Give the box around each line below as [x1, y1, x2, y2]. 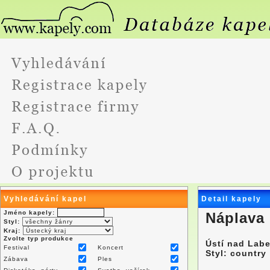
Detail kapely [201, 195, 262, 203]
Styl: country [205, 248, 266, 258]
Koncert [98, 244, 124, 251]
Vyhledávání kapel [4, 195, 87, 203]
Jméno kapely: [4, 209, 55, 216]
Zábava [4, 256, 28, 262]
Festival [4, 244, 30, 251]
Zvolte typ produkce [4, 235, 74, 242]
